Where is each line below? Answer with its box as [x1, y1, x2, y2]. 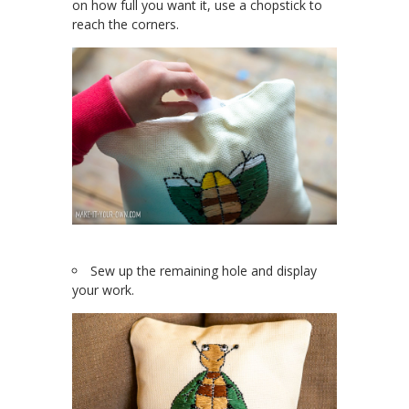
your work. [72, 280, 134, 299]
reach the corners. [72, 16, 179, 34]
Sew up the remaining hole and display [90, 261, 317, 279]
